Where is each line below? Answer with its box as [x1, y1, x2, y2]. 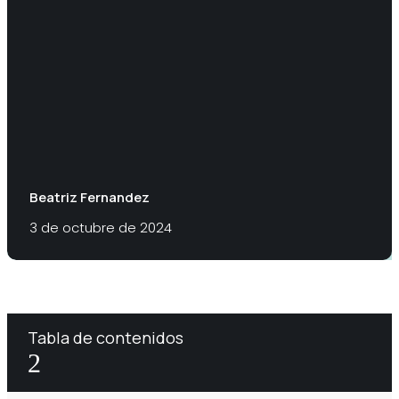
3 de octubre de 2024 [29, 218, 172, 238]
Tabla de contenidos [28, 327, 183, 349]
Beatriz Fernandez [29, 187, 150, 207]
